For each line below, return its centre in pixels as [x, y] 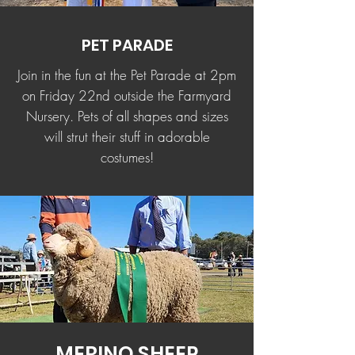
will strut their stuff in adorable [127, 137]
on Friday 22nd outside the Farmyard [127, 95]
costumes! [127, 157]
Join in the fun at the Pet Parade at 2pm [127, 75]
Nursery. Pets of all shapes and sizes [127, 116]
